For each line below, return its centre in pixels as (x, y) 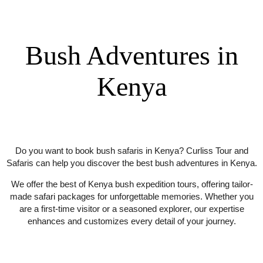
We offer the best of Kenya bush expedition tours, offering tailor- (132, 183)
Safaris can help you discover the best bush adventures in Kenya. (132, 162)
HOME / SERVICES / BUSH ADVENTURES (131, 36)
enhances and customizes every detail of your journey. (132, 220)
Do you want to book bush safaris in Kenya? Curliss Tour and (132, 150)
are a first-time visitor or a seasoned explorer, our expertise (132, 208)
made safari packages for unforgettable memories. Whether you (132, 195)
